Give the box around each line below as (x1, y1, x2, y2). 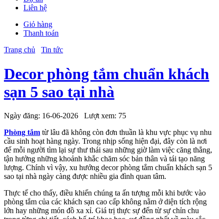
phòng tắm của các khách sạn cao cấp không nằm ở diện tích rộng (4, 197, 207, 206)
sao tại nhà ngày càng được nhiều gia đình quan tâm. (4, 172, 166, 181)
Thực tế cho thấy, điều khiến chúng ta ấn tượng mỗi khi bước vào (4, 189, 206, 197)
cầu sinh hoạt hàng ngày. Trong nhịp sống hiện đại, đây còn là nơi (4, 137, 207, 146)
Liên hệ (23, 3, 47, 12)
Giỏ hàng (23, 20, 52, 29)
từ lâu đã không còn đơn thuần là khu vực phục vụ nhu (40, 128, 212, 137)
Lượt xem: (84, 111, 118, 120)
